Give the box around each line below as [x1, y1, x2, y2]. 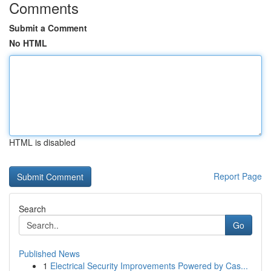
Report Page [214, 170, 262, 182]
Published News [19, 247, 80, 260]
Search [19, 203, 46, 215]
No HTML [9, 37, 47, 49]
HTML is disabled [9, 136, 76, 148]
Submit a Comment [9, 22, 87, 34]
